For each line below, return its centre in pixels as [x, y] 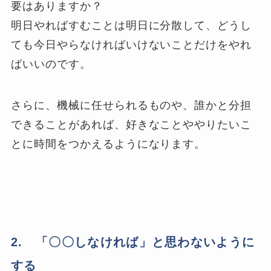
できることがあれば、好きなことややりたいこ [132, 125]
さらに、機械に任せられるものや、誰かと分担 [132, 106]
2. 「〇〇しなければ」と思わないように [133, 242]
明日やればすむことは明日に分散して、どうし [132, 26]
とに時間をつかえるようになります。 [109, 144]
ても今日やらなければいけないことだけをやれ [132, 45]
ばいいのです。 [51, 64]
